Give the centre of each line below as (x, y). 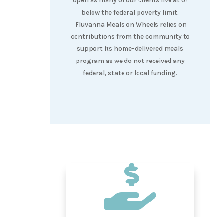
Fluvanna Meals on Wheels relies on (130, 24)
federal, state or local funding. (130, 73)
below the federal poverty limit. (130, 12)
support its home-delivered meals (130, 48)
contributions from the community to (130, 36)
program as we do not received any (130, 61)
